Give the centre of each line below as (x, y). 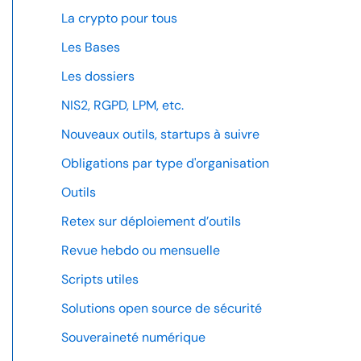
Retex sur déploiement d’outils (151, 222)
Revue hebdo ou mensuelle (141, 251)
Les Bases (91, 48)
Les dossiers (98, 77)
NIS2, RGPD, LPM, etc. (122, 106)
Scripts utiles (100, 280)
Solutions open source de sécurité (162, 309)
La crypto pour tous (119, 19)
